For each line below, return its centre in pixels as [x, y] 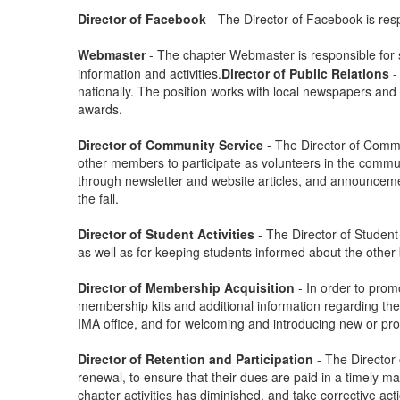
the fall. [100, 198]
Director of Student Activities [166, 234]
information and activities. [150, 73]
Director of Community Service [172, 145]
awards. [100, 109]
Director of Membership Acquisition [188, 287]
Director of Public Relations [305, 73]
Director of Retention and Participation [197, 359]
